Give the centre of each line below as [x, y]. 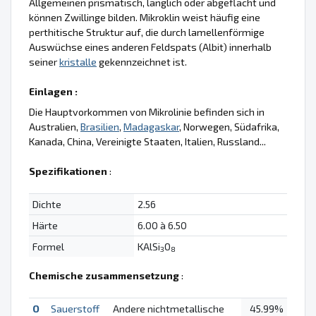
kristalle [78, 61]
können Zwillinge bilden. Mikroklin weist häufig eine [145, 17]
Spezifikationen [68, 171]
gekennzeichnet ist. [142, 61]
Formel [48, 246]
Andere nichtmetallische [168, 308]
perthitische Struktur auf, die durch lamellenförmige [147, 32]
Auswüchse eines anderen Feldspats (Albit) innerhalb [150, 47]
